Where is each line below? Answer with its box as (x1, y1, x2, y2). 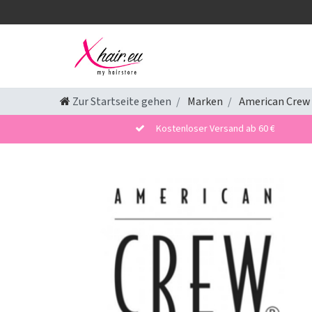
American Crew (237, 94, 311, 110)
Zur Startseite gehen (72, 94, 171, 110)
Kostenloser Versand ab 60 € (156, 122, 276, 136)
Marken (185, 94, 223, 110)
